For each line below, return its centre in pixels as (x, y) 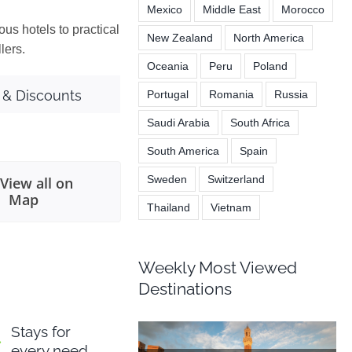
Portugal (167, 94)
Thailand (168, 207)
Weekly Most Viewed (217, 267)
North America (268, 37)
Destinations (185, 288)
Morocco (302, 9)
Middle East (231, 9)
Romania (231, 94)
